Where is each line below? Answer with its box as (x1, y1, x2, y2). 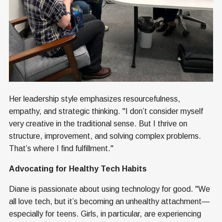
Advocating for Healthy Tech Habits (9, 165, 147, 173)
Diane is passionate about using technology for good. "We (9, 185, 210, 194)
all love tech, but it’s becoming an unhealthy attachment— (9, 197, 210, 206)
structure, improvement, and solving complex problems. (9, 132, 201, 141)
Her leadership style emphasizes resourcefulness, (9, 95, 180, 104)
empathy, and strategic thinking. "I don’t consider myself (9, 107, 203, 116)
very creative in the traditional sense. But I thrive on (9, 119, 187, 128)
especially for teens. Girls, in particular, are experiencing (9, 210, 201, 219)
